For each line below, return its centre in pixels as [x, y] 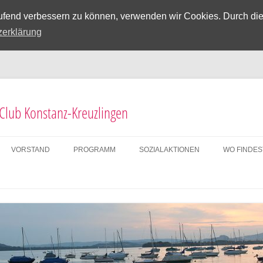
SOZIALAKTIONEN [169, 150]
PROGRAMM [95, 150]
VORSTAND [31, 150]
